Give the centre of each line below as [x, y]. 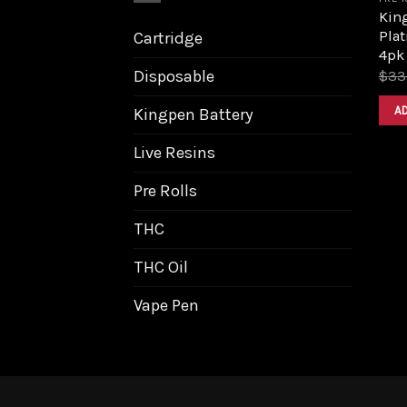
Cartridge [168, 38]
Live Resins [174, 152]
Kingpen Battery [194, 114]
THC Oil [161, 267]
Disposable [174, 76]
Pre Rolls [165, 190]
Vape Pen [166, 305]
